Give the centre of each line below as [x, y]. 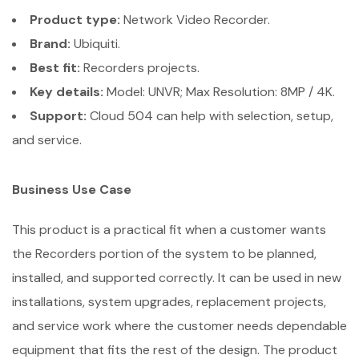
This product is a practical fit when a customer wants [169, 230]
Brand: [50, 44]
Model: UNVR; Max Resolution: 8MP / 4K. [219, 92]
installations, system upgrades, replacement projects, [169, 302]
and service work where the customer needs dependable [179, 326]
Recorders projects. [140, 68]
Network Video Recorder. [195, 20]
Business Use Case [72, 190]
